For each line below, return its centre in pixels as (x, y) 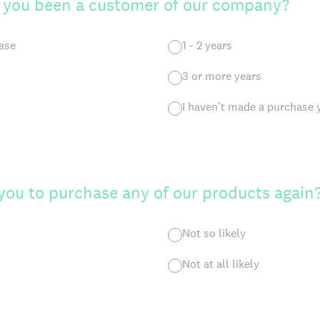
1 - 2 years (207, 45)
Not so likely (214, 233)
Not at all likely (221, 264)
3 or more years (222, 76)
